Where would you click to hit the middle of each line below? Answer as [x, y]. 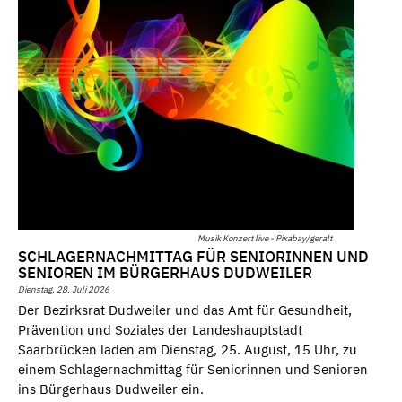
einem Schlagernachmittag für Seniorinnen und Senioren [193, 369]
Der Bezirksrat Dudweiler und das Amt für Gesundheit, [185, 310]
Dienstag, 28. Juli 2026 [64, 290]
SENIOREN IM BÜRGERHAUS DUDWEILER [165, 273]
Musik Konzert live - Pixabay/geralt [265, 238]
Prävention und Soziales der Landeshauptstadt [160, 329]
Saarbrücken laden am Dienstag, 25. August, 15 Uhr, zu [188, 349]
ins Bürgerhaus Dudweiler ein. [111, 389]
